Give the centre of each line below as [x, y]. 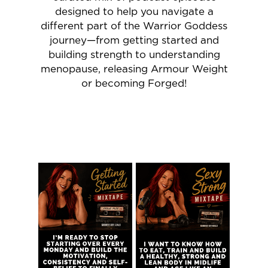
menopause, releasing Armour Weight [134, 69]
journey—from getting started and [134, 41]
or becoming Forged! [134, 84]
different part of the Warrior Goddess [134, 26]
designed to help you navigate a [134, 12]
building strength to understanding [134, 55]
